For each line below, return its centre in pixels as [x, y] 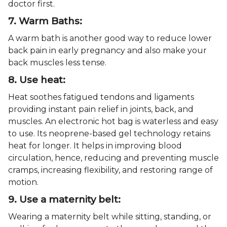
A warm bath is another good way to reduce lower [110, 38]
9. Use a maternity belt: [64, 199]
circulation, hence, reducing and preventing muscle [113, 158]
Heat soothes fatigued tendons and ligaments [101, 97]
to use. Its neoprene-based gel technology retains [109, 133]
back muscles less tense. [57, 62]
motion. [23, 182]
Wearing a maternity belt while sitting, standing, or [110, 216]
